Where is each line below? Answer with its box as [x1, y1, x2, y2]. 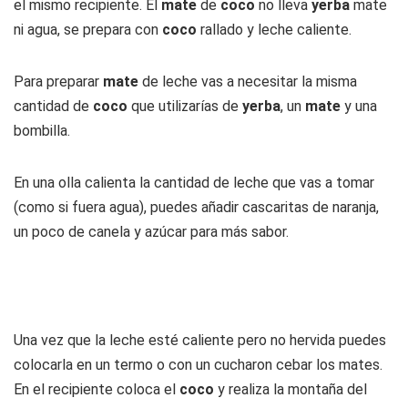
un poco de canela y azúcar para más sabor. [14, 223, 289, 240]
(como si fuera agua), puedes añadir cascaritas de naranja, [14, 199, 379, 216]
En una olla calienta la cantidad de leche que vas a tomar [14, 174, 374, 191]
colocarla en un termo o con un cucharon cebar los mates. [14, 356, 382, 373]
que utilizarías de [127, 97, 242, 115]
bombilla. [14, 122, 70, 139]
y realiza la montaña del [214, 381, 367, 398]
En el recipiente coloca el [14, 381, 179, 398]
